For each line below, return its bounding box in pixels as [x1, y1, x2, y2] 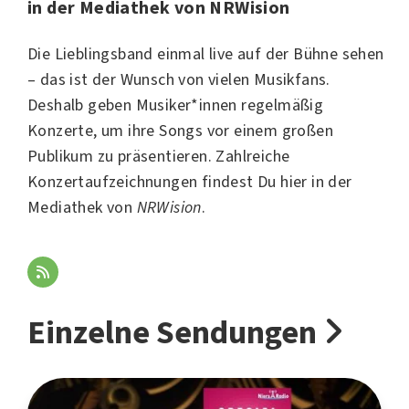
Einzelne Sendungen [27, 310, 323, 354]
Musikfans [253, 68, 327, 90]
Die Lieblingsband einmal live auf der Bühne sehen [27, 43, 384, 65]
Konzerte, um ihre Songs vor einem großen [27, 120, 333, 142]
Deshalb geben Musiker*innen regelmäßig [27, 94, 324, 116]
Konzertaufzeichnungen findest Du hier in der [27, 171, 352, 193]
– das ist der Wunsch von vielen [27, 68, 254, 90]
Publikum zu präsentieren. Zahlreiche [27, 145, 290, 167]
